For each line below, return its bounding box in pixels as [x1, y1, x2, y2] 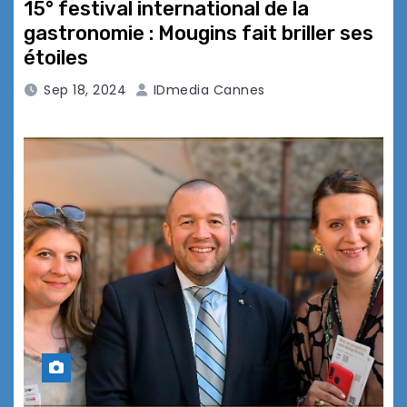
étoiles [24, 45, 88, 71]
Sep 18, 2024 [44, 81, 126, 100]
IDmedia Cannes [149, 81, 265, 100]
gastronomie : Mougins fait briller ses [24, 21, 373, 46]
